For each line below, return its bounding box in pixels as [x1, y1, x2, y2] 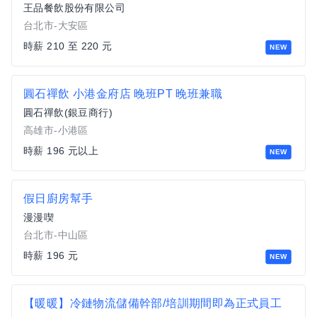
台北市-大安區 [23, 20, 88, 31]
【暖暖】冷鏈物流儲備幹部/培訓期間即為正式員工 [23, 297, 282, 309]
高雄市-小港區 [23, 125, 88, 136]
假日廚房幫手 [23, 192, 93, 204]
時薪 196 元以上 [23, 145, 98, 156]
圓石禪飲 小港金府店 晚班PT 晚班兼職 [23, 88, 222, 100]
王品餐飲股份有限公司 [23, 2, 125, 13]
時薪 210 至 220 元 [23, 40, 113, 52]
